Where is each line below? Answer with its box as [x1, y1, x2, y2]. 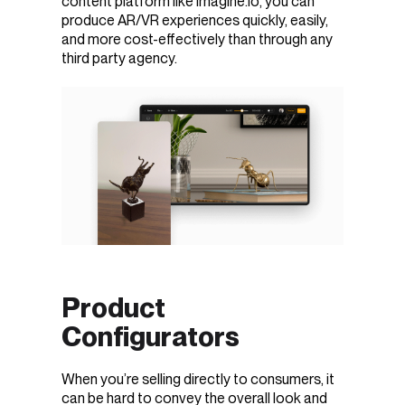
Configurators [61, 319, 240, 353]
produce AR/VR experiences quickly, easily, [61, 11, 328, 29]
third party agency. [61, 49, 177, 67]
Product [61, 290, 165, 324]
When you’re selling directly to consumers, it [61, 371, 334, 389]
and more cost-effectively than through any [61, 30, 333, 48]
